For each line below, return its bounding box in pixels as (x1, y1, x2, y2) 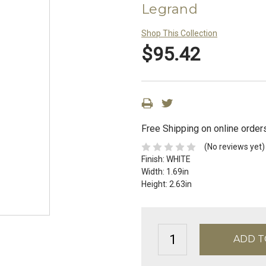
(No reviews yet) (204, 142, 265, 152)
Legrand (141, 1, 198, 18)
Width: (141, 167, 166, 177)
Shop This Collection (141, 28, 217, 39)
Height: (141, 179, 169, 189)
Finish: (141, 154, 166, 164)
